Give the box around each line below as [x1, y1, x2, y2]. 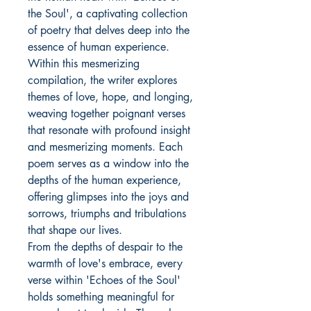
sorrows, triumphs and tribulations [28, 206, 186, 221]
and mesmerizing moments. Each [28, 140, 183, 155]
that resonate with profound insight [28, 123, 190, 138]
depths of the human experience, [28, 173, 181, 188]
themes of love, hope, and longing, [28, 90, 193, 105]
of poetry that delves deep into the [28, 23, 190, 38]
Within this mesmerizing [28, 56, 140, 72]
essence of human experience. [28, 40, 169, 55]
